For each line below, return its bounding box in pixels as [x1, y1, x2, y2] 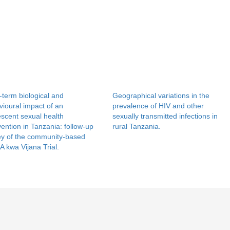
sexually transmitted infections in [112, 112, 218, 120]
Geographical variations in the [112, 91, 209, 100]
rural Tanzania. [112, 122, 161, 130]
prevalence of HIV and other [112, 102, 204, 110]
